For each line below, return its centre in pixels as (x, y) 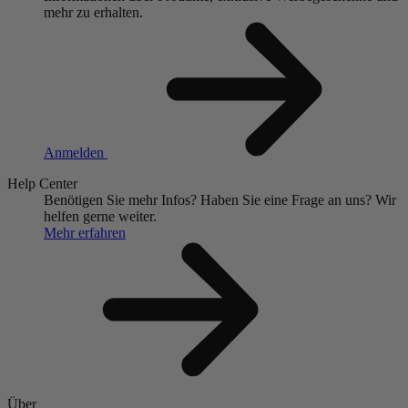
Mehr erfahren (85, 233)
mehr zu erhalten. (93, 13)
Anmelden (76, 153)
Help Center (42, 184)
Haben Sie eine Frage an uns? (286, 200)
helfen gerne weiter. (100, 217)
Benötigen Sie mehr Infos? (120, 200)
